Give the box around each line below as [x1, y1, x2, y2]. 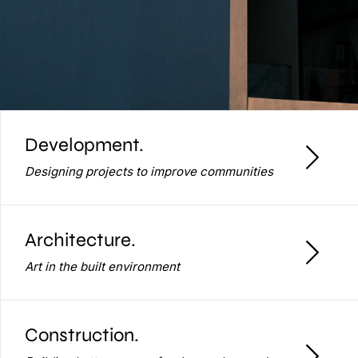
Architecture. [25, 229, 136, 252]
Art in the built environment [25, 259, 180, 274]
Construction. [25, 324, 139, 347]
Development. [25, 133, 144, 157]
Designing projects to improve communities [25, 164, 273, 179]
